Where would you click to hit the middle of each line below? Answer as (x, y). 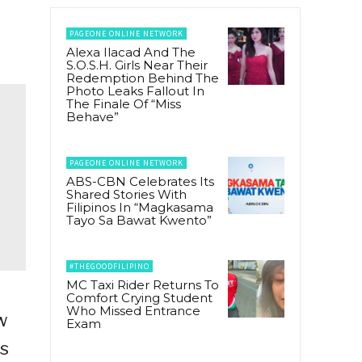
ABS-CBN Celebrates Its (140, 182)
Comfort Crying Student (139, 298)
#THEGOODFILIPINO (109, 267)
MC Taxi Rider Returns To (143, 285)
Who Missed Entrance (133, 311)
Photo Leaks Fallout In (135, 91)
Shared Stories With (126, 195)
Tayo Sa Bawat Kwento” (139, 221)
